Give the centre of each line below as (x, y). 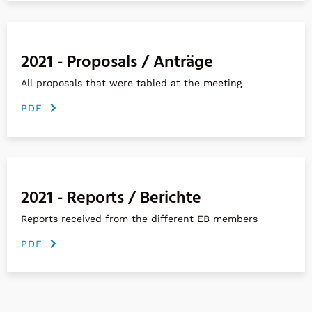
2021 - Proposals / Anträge (117, 62)
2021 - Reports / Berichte (111, 198)
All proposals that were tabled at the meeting (131, 83)
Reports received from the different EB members (139, 218)
